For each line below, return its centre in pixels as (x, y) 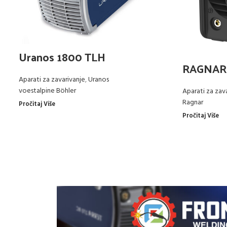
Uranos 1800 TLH (62, 57)
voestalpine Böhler (47, 91)
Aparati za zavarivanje (52, 80)
